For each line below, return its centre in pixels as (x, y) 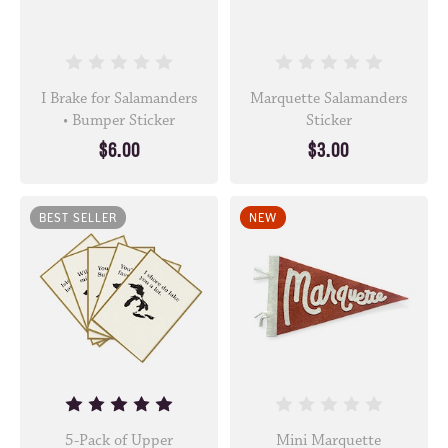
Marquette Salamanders (328, 98)
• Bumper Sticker (119, 120)
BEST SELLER (78, 218)
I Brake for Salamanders (119, 98)
